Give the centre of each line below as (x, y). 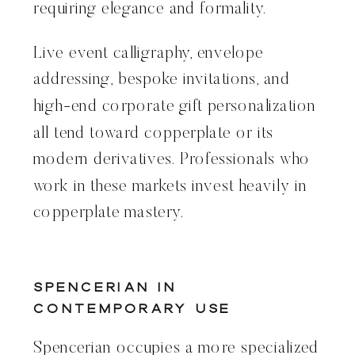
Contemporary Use (132, 309)
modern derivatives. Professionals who (172, 160)
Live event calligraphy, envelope (149, 54)
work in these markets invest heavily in (170, 187)
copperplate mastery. (109, 214)
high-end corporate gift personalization (175, 107)
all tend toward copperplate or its (153, 134)
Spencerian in (105, 287)
